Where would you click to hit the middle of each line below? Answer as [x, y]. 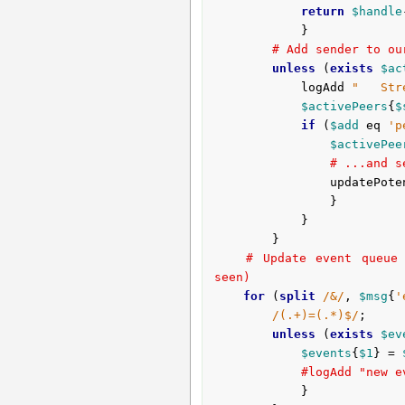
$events [326, 353]
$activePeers [344, 107]
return [322, 12]
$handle [377, 12]
